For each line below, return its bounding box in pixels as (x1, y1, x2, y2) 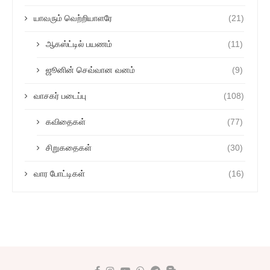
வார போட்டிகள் (34, 169, 87, 178)
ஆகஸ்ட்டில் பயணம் (46, 39, 112, 49)
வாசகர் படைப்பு (34, 91, 86, 101)
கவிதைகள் (46, 117, 88, 127)
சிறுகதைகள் (46, 143, 92, 152)
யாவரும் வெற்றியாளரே (34, 13, 112, 23)
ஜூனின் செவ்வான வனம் (46, 65, 135, 75)
